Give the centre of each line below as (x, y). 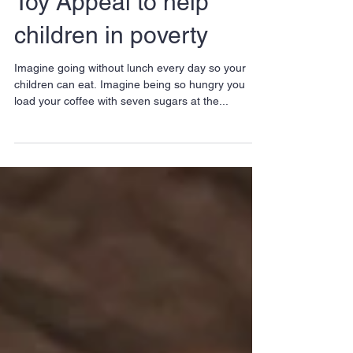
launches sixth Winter (127, 38)
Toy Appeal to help (111, 71)
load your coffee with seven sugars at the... (121, 170)
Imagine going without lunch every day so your (130, 137)
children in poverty (111, 104)
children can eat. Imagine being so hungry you (130, 154)
